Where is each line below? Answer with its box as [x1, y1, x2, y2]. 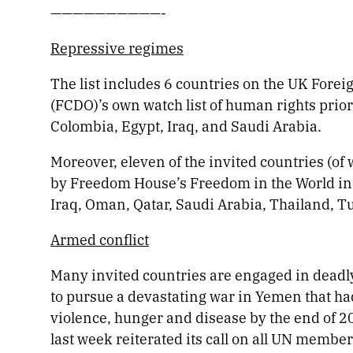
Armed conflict [50, 229, 149, 250]
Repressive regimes [50, 37, 184, 58]
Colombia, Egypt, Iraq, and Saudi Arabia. [50, 115, 321, 136]
